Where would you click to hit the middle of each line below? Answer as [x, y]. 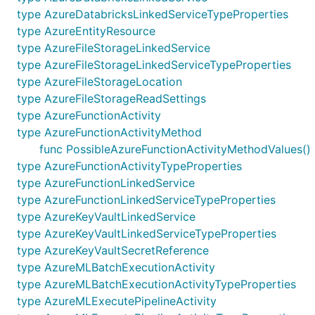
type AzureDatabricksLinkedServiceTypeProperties [153, 14]
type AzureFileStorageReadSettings [111, 98]
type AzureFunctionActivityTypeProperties [129, 166]
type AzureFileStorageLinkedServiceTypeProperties [154, 65]
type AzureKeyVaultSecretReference [113, 250]
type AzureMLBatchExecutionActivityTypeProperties [156, 284]
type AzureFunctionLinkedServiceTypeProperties [146, 200]
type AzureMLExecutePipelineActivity [117, 301]
